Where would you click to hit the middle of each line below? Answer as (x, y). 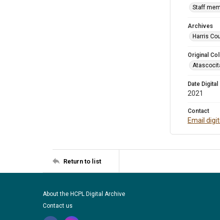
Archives (200, 26)
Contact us (58, 206)
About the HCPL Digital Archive (84, 194)
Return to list (82, 161)
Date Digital (203, 84)
